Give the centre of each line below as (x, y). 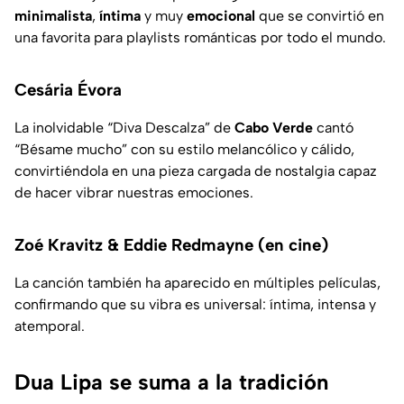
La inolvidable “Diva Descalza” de (124, 127)
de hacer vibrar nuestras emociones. (134, 192)
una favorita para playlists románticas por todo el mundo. (200, 37)
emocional (221, 15)
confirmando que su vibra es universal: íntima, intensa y (195, 304)
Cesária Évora (68, 89)
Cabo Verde (274, 127)
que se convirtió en (320, 15)
